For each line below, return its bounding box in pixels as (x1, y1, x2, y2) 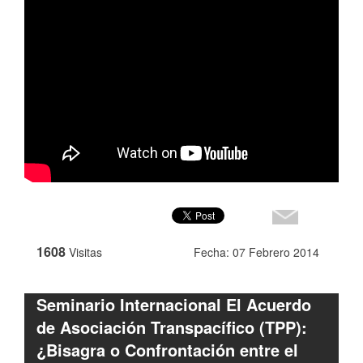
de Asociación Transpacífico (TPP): (36, 315, 307, 339)
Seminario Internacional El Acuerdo (36, 293, 311, 316)
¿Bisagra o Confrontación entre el (36, 338, 298, 361)
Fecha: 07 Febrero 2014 (194, 244, 319, 260)
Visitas (69, 244, 102, 260)
